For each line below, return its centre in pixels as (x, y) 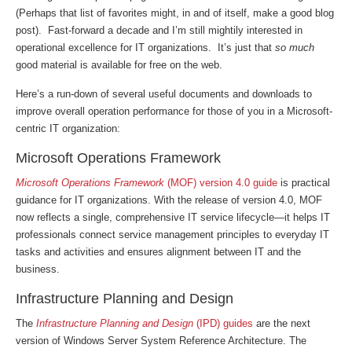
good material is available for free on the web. (119, 65)
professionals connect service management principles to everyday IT (172, 235)
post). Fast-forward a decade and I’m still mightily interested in (159, 30)
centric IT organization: (68, 128)
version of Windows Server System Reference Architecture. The (161, 341)
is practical (304, 183)
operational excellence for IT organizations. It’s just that (145, 48)
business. (38, 269)
